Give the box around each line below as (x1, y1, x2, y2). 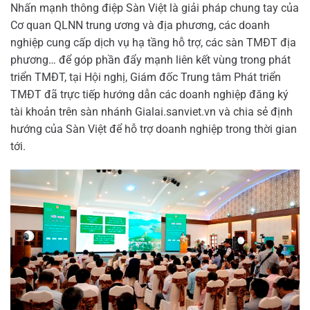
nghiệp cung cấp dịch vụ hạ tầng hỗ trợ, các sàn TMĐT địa (10, 36, 296, 50)
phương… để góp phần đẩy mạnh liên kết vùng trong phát (10, 53, 291, 67)
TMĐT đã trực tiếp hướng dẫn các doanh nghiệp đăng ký (10, 88, 289, 102)
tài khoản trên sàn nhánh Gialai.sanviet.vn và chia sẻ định (10, 105, 293, 119)
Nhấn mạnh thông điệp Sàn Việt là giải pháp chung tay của (10, 1, 299, 15)
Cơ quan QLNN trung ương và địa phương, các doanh (10, 19, 270, 33)
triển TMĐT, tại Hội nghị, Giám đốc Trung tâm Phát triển (10, 71, 281, 84)
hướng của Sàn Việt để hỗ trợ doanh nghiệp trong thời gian (10, 122, 297, 136)
